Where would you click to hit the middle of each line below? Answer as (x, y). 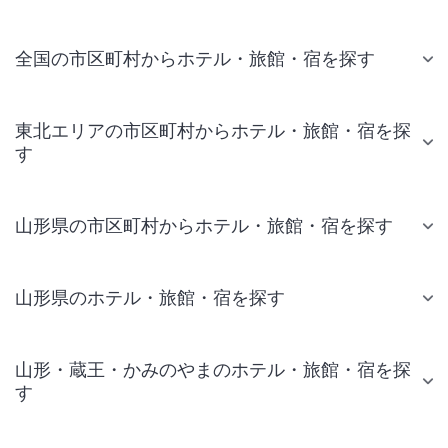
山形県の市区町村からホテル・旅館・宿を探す (204, 225)
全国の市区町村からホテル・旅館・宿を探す (195, 58)
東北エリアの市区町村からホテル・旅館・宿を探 (213, 130)
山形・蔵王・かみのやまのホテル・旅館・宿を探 (213, 369)
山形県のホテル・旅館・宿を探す (150, 297)
